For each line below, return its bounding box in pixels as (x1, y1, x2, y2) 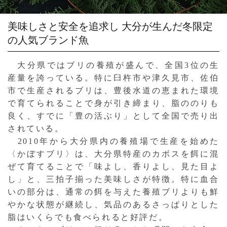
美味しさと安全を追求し (8, 20, 119, 32)
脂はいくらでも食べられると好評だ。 (8, 212, 168, 221)
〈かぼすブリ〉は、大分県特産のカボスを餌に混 (8, 149, 219, 158)
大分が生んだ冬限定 (119, 20, 213, 32)
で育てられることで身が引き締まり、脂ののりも (8, 98, 219, 107)
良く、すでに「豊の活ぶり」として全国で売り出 (8, 111, 219, 120)
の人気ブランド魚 (8, 34, 89, 46)
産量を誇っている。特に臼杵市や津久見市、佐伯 (8, 73, 219, 82)
